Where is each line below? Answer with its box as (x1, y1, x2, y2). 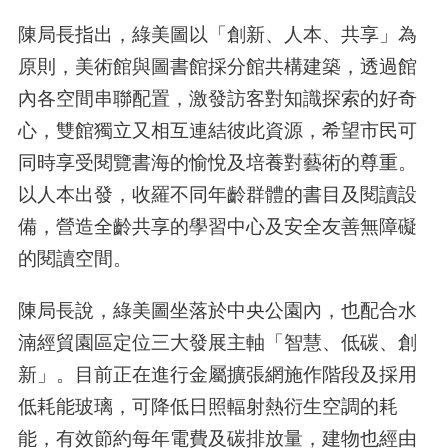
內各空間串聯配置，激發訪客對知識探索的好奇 (17, 87, 417, 110)
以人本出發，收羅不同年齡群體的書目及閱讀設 (17, 183, 417, 206)
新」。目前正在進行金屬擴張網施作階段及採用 (17, 362, 417, 385)
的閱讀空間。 (17, 247, 132, 270)
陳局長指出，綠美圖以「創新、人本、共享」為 (17, 23, 417, 46)
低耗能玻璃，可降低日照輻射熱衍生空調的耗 (17, 394, 398, 417)
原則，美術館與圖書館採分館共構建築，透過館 (17, 55, 417, 78)
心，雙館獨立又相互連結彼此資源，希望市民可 (17, 119, 417, 142)
